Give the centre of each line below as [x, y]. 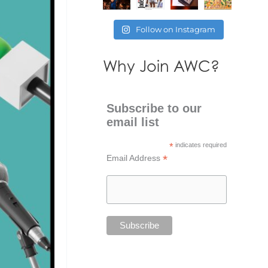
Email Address [135, 158]
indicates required [200, 144]
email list [133, 122]
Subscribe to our [154, 108]
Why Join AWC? [161, 66]
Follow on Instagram [176, 30]
